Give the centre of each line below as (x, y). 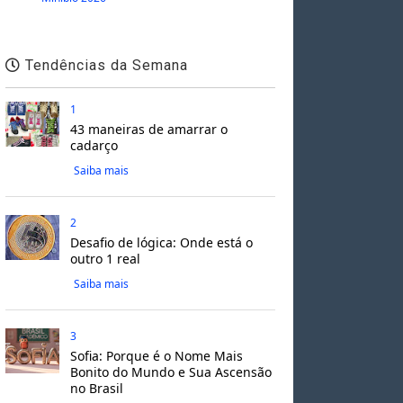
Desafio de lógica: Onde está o (161, 242)
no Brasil (96, 388)
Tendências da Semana (104, 65)
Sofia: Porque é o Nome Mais (156, 355)
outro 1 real (105, 258)
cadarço (94, 145)
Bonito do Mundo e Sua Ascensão (170, 372)
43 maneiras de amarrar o (148, 129)
